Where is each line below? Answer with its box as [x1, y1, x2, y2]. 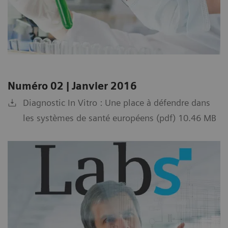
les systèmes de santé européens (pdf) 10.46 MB [23, 112, 216, 123]
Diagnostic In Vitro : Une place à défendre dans [23, 97, 210, 108]
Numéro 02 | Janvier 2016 [8, 79, 137, 92]
